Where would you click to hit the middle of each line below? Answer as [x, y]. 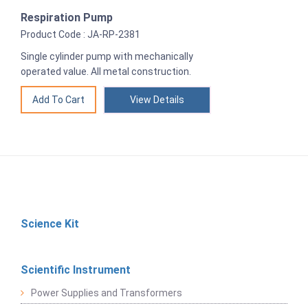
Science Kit [50, 224]
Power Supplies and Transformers [107, 293]
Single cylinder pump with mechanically [107, 57]
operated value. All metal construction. [106, 72]
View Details [157, 100]
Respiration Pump [67, 18]
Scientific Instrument [76, 270]
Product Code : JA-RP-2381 [80, 35]
